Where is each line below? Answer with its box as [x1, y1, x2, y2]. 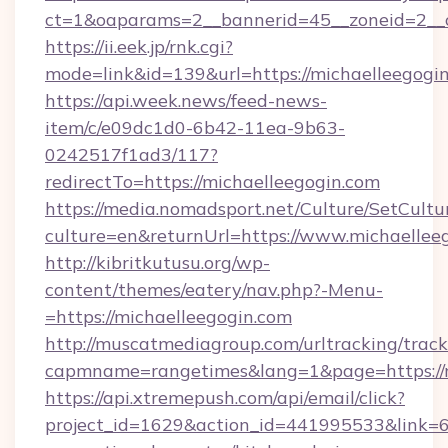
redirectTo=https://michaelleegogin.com [45, 170, 380, 193]
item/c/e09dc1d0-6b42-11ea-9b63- [45, 116, 345, 139]
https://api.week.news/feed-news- [45, 89, 327, 112]
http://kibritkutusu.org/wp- [45, 251, 270, 274]
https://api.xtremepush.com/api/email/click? [45, 386, 405, 409]
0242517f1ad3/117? [45, 143, 218, 166]
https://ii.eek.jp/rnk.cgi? [45, 35, 233, 58]
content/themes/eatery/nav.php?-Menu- [45, 278, 383, 301]
